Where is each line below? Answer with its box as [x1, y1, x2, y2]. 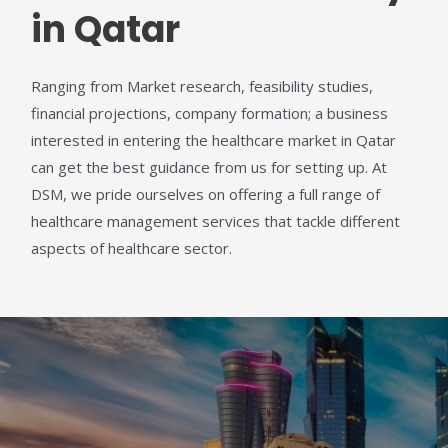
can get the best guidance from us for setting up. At [31, 156, 388, 177]
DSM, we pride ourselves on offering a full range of [31, 183, 381, 204]
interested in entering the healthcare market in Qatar [31, 129, 397, 150]
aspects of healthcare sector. [31, 237, 233, 258]
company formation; [175, 102, 316, 123]
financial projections [31, 102, 168, 123]
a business [315, 102, 389, 123]
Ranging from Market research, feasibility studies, [31, 75, 374, 96]
